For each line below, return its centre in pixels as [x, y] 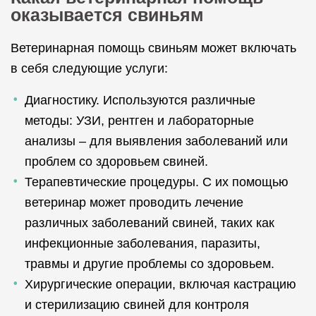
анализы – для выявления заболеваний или [156, 141]
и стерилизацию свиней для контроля [137, 305]
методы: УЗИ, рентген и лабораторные [139, 121]
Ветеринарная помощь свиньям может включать [153, 48]
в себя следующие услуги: [89, 68]
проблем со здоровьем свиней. [116, 162]
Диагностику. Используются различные [140, 100]
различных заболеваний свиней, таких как [150, 223]
